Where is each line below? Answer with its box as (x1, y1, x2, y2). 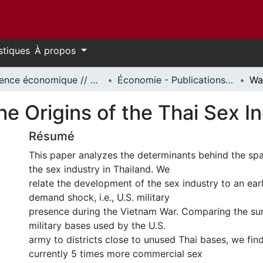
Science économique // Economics (90, 74, 98, 86)
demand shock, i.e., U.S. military (29, 191, 170, 203)
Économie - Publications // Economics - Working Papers (225, 74, 233, 86)
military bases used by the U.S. (29, 220, 166, 231)
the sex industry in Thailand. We (29, 163, 170, 175)
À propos (35, 45, 79, 56)
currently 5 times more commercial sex (29, 248, 203, 259)
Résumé (29, 129, 75, 143)
